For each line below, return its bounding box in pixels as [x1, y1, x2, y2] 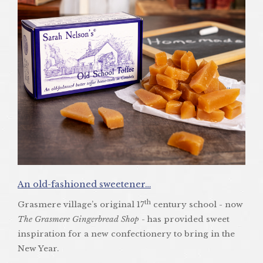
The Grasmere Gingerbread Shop [18, 214, 139, 224]
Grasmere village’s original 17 [18, 199, 144, 210]
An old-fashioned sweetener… [18, 178, 151, 190]
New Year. [18, 243, 59, 254]
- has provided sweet [139, 214, 230, 224]
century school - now [151, 199, 243, 210]
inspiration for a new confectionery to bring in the [18, 228, 235, 239]
